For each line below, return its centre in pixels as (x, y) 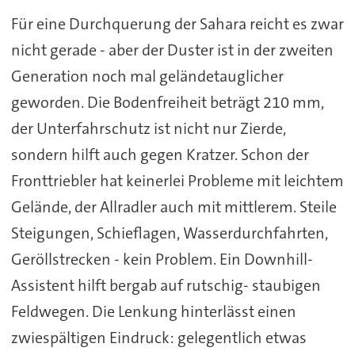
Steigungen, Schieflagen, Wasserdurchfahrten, (169, 233)
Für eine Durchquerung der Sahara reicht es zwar (177, 23)
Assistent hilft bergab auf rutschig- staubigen (166, 285)
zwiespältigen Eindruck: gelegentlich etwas (158, 337)
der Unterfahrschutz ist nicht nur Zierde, (148, 128)
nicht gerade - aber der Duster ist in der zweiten (172, 50)
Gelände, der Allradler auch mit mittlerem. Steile (174, 206)
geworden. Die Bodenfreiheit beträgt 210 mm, (167, 102)
